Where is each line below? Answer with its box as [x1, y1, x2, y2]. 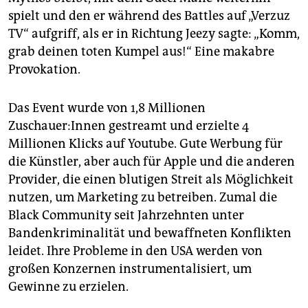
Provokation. [8, 61, 80, 77]
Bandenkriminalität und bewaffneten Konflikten [8, 225, 291, 241]
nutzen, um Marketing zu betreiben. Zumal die [8, 189, 277, 205]
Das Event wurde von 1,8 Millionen [8, 100, 206, 115]
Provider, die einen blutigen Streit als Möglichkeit [8, 171, 294, 187]
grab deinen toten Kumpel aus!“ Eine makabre [8, 43, 274, 59]
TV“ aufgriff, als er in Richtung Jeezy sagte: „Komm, [8, 25, 300, 41]
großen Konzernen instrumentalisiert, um [8, 261, 252, 276]
